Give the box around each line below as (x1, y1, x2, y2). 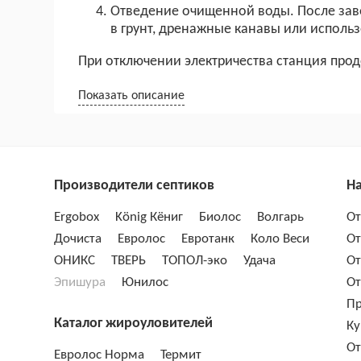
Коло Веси (251, 232, 310, 247)
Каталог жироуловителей (54, 316, 214, 332)
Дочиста (54, 232, 102, 247)
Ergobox (54, 210, 100, 225)
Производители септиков (54, 178, 215, 194)
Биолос (199, 210, 242, 225)
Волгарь (257, 210, 305, 225)
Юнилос (122, 276, 169, 290)
